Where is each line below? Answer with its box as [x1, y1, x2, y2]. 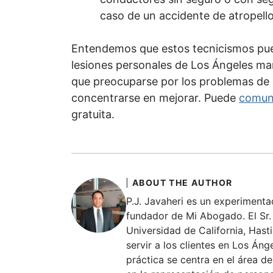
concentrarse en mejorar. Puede [71, 91, 239, 104]
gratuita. [71, 107, 115, 121]
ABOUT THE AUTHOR [132, 177, 233, 188]
